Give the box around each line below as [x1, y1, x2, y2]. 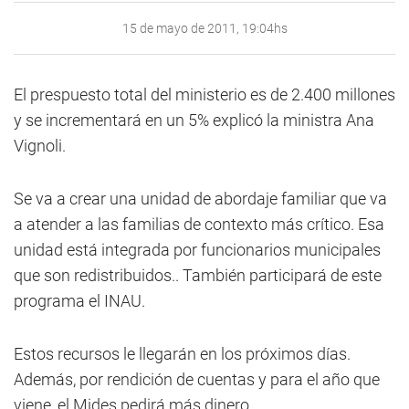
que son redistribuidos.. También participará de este [14, 266, 382, 285]
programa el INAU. [14, 291, 145, 310]
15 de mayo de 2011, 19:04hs [121, 21, 288, 36]
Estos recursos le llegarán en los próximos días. [14, 344, 351, 363]
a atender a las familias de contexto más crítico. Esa [14, 215, 384, 234]
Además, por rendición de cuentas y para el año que [14, 370, 380, 389]
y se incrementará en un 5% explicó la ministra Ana [14, 110, 374, 130]
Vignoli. [14, 136, 66, 155]
